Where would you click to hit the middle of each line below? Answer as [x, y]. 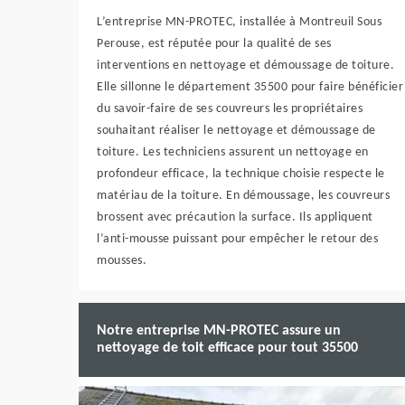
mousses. [122, 261]
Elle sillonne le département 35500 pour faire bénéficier [250, 87]
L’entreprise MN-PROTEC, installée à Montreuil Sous [239, 22]
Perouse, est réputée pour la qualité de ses [214, 44]
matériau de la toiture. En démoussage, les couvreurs [243, 196]
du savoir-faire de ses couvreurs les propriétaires [230, 109]
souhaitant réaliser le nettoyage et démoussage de [236, 131]
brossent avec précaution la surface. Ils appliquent [235, 217]
